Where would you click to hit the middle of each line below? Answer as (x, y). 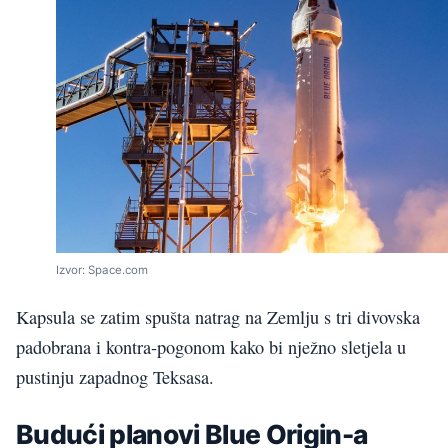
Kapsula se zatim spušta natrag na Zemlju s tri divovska (218, 317)
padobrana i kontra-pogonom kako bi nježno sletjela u (211, 347)
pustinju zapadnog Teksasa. (115, 377)
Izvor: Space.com (102, 269)
